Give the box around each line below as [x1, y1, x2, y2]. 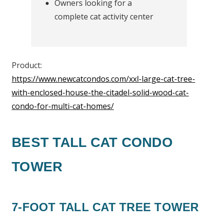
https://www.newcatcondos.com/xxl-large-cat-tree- [12, 73, 195, 84]
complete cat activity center [54, 11, 153, 22]
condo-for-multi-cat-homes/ [12, 101, 114, 111]
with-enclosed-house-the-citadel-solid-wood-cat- [12, 87, 189, 98]
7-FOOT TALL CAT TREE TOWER [12, 200, 199, 214]
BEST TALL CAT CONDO [12, 135, 173, 150]
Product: [12, 60, 42, 71]
